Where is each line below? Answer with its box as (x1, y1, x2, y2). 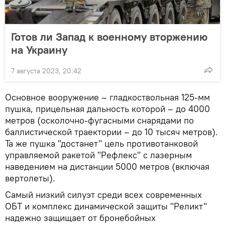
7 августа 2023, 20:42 (11, 66, 81, 75)
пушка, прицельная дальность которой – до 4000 (5, 102, 210, 115)
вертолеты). (5, 172, 55, 184)
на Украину (11, 42, 67, 57)
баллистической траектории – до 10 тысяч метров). (5, 126, 218, 138)
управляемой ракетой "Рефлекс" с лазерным (5, 149, 192, 161)
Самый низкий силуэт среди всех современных (5, 188, 202, 200)
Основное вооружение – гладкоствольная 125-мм (5, 91, 210, 103)
